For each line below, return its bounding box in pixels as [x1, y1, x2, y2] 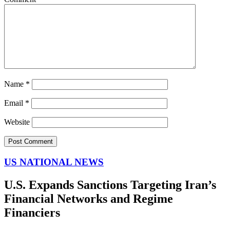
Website [4, 118, 30, 127]
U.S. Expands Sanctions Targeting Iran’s [4, 178, 216, 191]
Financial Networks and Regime [4, 191, 173, 205]
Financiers [4, 205, 60, 219]
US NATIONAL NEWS [4, 156, 104, 167]
